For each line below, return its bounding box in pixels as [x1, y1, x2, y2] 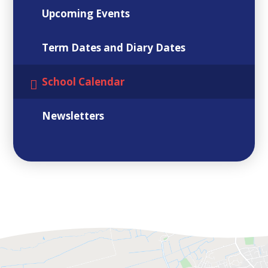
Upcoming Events [42, 6, 130, 20]
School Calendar [42, 74, 125, 89]
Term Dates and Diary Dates [42, 40, 186, 54]
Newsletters [42, 108, 105, 123]
